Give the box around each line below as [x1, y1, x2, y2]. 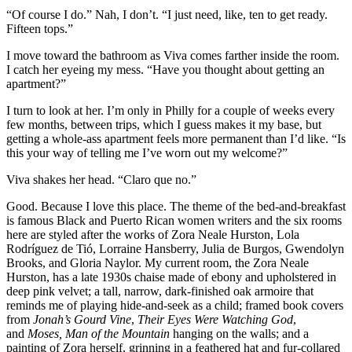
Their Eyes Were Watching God [137, 312, 293, 326]
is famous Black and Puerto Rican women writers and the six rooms [6, 213, 342, 227]
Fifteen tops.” [6, 21, 73, 35]
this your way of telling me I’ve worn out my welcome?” [6, 145, 288, 159]
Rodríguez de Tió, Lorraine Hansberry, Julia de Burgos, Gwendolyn [6, 241, 344, 255]
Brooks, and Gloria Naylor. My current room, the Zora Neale [6, 255, 309, 269]
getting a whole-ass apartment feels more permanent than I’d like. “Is [6, 131, 346, 145]
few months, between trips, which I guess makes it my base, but [6, 117, 321, 131]
